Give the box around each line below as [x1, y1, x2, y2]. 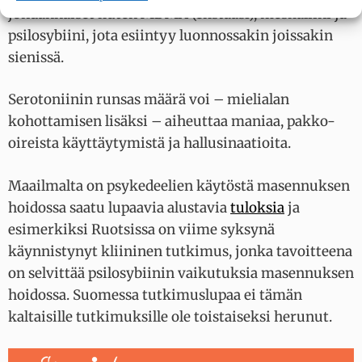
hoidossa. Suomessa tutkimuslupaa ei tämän [8, 285, 302, 304]
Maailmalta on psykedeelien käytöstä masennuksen [8, 176, 350, 195]
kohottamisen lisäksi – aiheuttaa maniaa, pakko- [8, 112, 335, 131]
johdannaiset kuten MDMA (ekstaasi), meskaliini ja [8, 4, 347, 23]
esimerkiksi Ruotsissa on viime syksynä [8, 220, 275, 238]
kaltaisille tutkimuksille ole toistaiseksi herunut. [8, 307, 332, 326]
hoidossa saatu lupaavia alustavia [8, 198, 230, 217]
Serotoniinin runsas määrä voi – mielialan [8, 90, 289, 109]
